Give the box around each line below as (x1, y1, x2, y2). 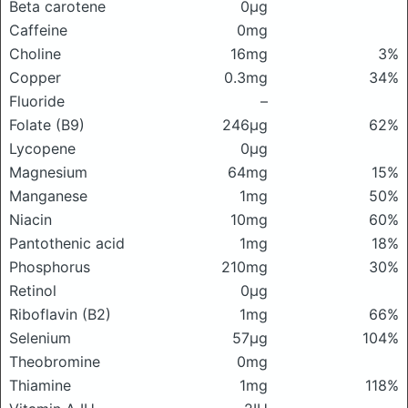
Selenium (9, 329, 71, 347)
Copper (9, 68, 61, 87)
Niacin (9, 210, 52, 229)
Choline (9, 45, 61, 63)
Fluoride (9, 92, 65, 110)
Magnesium (9, 163, 87, 181)
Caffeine (9, 21, 67, 39)
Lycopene (9, 139, 76, 158)
